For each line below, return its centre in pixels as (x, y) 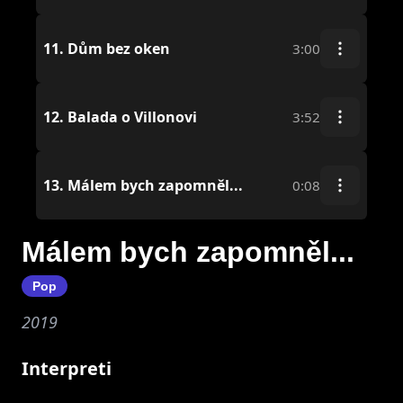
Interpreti (67, 368)
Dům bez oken (117, 48)
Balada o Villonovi (130, 116)
